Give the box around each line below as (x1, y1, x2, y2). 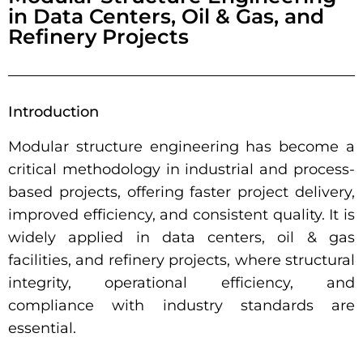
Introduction (8, 103, 99, 122)
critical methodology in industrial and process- (8, 160, 355, 179)
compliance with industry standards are (8, 297, 355, 315)
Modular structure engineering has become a (8, 138, 355, 156)
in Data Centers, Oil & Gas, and (8, 4, 324, 29)
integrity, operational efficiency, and (8, 274, 355, 293)
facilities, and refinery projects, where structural (8, 251, 355, 270)
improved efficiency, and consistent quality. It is (8, 206, 355, 224)
